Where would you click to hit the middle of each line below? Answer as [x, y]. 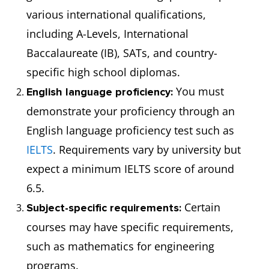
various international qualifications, [116, 14]
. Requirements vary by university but [147, 150]
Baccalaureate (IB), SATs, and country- [122, 53]
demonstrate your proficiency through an [131, 111]
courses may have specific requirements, [130, 227]
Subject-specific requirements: [104, 208]
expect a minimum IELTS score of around [130, 169]
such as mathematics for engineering [120, 246]
